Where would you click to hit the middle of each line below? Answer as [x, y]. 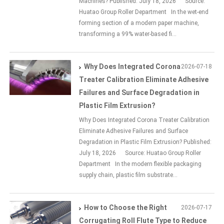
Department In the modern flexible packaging [140, 164]
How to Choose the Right [126, 208]
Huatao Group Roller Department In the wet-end [144, 12]
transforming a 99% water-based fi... [128, 34]
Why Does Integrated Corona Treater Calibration [144, 120]
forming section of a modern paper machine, [139, 23]
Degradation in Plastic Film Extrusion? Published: [145, 142]
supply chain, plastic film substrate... [128, 175]
